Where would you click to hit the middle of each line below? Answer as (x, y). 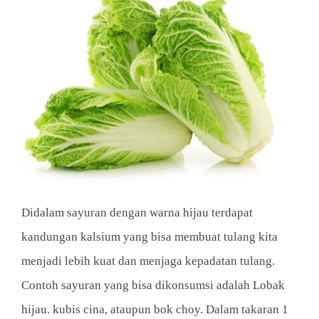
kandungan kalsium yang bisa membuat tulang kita (150, 237)
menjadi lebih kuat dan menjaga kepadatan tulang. (148, 261)
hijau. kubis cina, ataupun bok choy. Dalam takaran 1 (155, 310)
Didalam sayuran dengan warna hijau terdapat (137, 213)
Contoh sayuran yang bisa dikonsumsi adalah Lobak (153, 286)
